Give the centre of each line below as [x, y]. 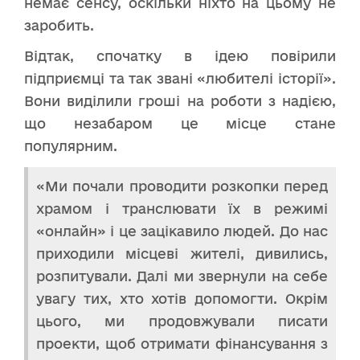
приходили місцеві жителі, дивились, [182, 254]
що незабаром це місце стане [180, 124]
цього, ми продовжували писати [182, 321]
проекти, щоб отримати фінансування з [182, 344]
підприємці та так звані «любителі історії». [180, 79]
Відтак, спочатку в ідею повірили [180, 56]
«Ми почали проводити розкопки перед [182, 186]
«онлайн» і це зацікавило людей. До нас [182, 231]
